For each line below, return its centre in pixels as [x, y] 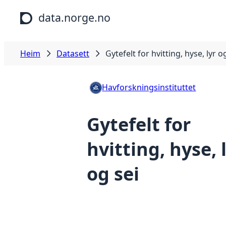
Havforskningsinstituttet [149, 87]
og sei [113, 174]
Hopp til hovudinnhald [47, 10]
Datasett [73, 53]
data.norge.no [74, 17]
